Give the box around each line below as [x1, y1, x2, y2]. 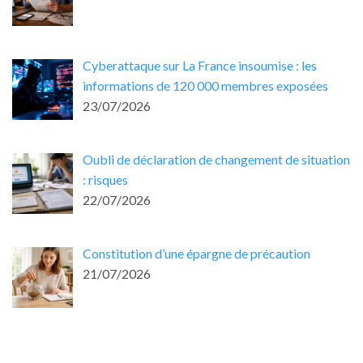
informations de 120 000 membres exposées [83, 78, 328, 94]
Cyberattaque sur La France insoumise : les [83, 58, 317, 74]
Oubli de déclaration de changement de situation [83, 151, 350, 167]
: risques [83, 171, 128, 187]
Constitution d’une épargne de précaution [83, 245, 310, 261]
